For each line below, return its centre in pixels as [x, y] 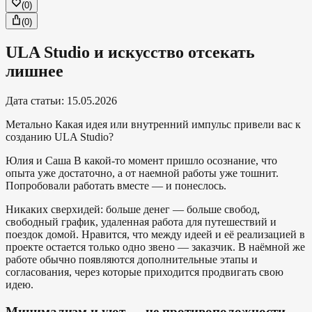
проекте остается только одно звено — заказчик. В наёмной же [155, 247]
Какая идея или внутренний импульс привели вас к [178, 124]
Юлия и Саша [38, 160]
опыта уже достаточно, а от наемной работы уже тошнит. [142, 173]
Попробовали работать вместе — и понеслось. [116, 185]
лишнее [34, 71]
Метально [29, 124]
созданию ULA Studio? [60, 136]
